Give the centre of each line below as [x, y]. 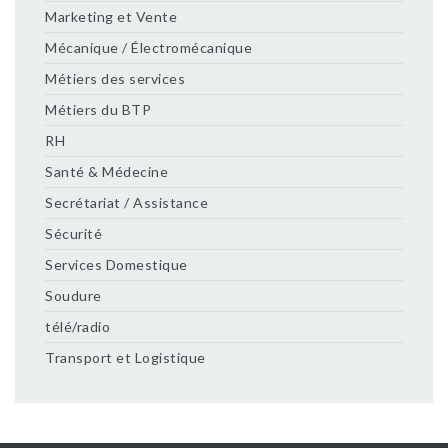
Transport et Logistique [125, 357]
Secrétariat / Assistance [126, 202]
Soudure [73, 295]
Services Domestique [116, 264]
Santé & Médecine [106, 171]
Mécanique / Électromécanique [148, 47]
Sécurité [73, 233]
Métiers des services [115, 78]
